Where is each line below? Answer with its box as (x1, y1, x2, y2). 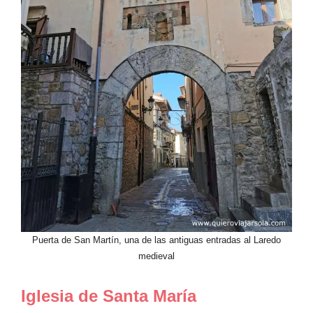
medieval (138, 250, 175, 261)
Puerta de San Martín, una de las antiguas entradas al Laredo (32, 234, 281, 245)
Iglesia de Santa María (21, 286, 196, 306)
